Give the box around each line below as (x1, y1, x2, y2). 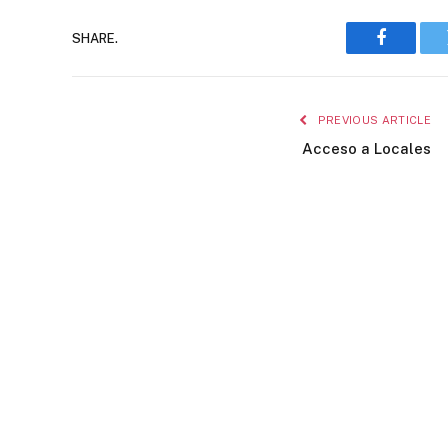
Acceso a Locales (302, 140, 431, 157)
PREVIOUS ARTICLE (314, 114, 431, 126)
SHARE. (72, 30, 118, 46)
